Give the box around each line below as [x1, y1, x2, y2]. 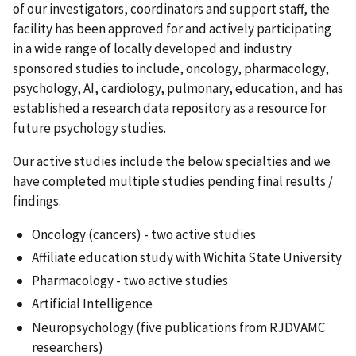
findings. [13, 192, 61, 210]
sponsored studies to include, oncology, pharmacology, [13, 59, 329, 77]
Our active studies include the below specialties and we [13, 152, 331, 170]
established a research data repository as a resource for [13, 99, 327, 117]
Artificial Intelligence [32, 295, 153, 313]
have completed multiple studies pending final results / [13, 172, 333, 190]
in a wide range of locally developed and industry [13, 39, 292, 57]
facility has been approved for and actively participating [13, 19, 331, 37]
